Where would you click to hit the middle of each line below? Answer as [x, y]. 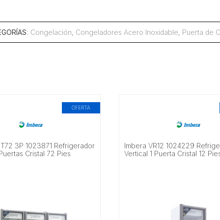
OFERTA [81, 108]
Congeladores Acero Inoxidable [127, 32]
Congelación [51, 32]
